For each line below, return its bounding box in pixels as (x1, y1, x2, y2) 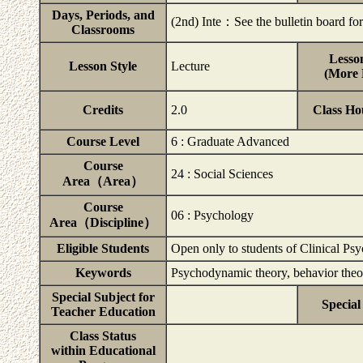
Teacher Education (50, 305, 156, 318)
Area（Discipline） (49, 216, 156, 229)
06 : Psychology (171, 208, 254, 222)
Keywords (75, 266, 131, 280)
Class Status (70, 329, 136, 343)
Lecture (171, 59, 210, 73)
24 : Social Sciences (171, 167, 273, 181)
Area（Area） (62, 174, 143, 188)
